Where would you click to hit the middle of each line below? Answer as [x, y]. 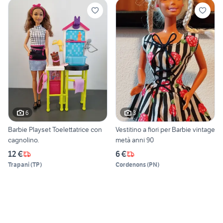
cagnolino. [23, 140]
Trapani [19, 165]
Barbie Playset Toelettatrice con [55, 130]
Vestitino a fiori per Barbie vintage [165, 130]
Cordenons [131, 165]
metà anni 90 [135, 140]
